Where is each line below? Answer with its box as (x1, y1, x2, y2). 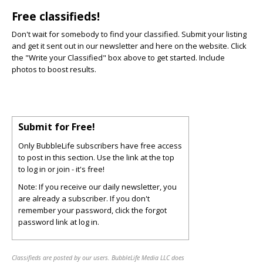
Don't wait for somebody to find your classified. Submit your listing (12, 29, 247, 39)
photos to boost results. (12, 64, 96, 75)
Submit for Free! (18, 120, 95, 133)
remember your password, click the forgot (18, 205, 167, 215)
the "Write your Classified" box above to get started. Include (12, 52, 225, 63)
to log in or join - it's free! (18, 164, 104, 174)
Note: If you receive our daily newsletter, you (18, 181, 177, 192)
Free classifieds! (12, 9, 100, 23)
